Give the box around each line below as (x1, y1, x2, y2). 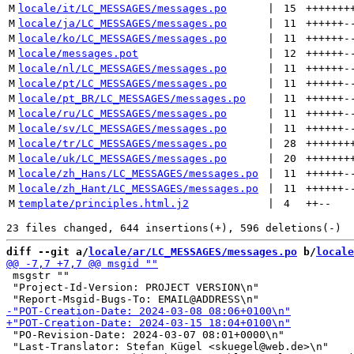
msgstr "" (6, 269, 70, 281)
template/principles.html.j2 (18, 198, 189, 209)
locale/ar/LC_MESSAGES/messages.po (88, 246, 297, 258)
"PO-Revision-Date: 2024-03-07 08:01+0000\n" (6, 329, 284, 341)
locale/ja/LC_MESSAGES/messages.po (18, 17, 227, 29)
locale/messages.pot (18, 47, 138, 59)
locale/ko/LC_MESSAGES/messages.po (18, 32, 227, 44)
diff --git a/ (6, 246, 88, 258)
